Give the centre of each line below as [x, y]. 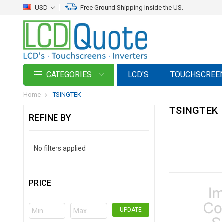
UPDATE [131, 210]
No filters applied [60, 148]
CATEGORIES [70, 75]
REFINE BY [50, 118]
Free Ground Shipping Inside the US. [132, 8]
